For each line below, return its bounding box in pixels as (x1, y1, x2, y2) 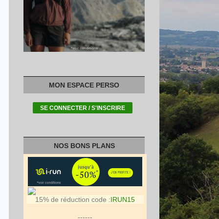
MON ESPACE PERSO (49, 81, 119, 89)
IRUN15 (110, 196, 135, 203)
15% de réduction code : (35, 196, 110, 203)
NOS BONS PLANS (53, 142, 115, 150)
